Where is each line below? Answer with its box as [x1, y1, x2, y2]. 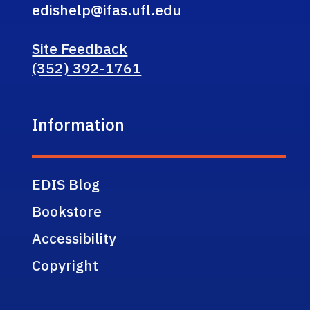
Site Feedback [32, 38, 128, 58]
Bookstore [32, 201, 102, 221]
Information [32, 113, 125, 136]
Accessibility [32, 228, 117, 248]
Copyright [32, 255, 99, 275]
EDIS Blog [32, 174, 100, 194]
